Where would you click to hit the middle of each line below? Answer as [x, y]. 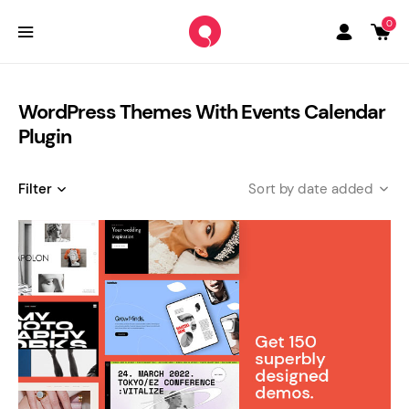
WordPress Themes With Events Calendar [202, 112]
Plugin [45, 136]
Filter [35, 189]
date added [335, 189]
